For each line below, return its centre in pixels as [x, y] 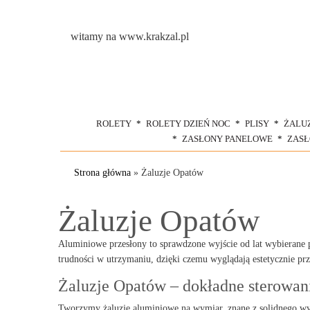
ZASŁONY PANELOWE [227, 139]
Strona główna [102, 173]
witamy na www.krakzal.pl [130, 36]
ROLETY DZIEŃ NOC [188, 124]
